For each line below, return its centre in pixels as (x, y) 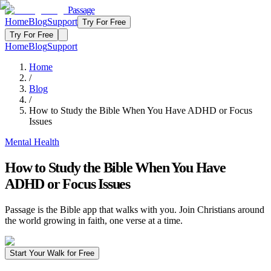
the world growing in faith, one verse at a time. (94, 220)
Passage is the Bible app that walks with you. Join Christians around (135, 209)
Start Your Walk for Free (52, 253)
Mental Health (32, 142)
